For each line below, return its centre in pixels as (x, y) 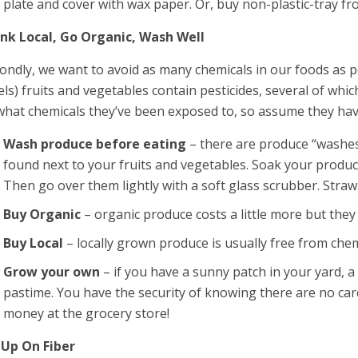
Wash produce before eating (95, 144)
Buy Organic (44, 214)
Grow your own (54, 272)
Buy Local (35, 243)
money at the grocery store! (87, 313)
